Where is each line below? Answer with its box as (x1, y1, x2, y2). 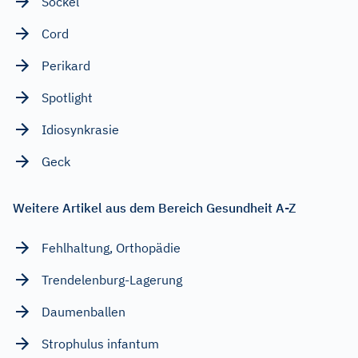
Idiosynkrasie (42, 121, 119, 137)
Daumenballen (42, 303, 125, 320)
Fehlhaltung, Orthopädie (42, 239, 181, 256)
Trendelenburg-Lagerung (42, 271, 182, 288)
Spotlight (42, 89, 93, 105)
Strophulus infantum (42, 335, 159, 352)
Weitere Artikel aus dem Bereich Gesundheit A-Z (13, 199, 296, 216)
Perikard (42, 57, 90, 74)
